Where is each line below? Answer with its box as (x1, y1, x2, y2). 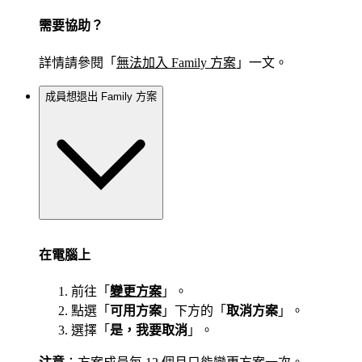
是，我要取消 (110, 322, 187, 337)
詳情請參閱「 (39, 55, 116, 69)
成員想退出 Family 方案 (45, 90, 157, 103)
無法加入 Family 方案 (116, 55, 236, 69)
